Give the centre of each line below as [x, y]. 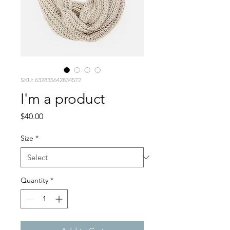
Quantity [34, 180]
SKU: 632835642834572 [51, 80]
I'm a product [63, 99]
